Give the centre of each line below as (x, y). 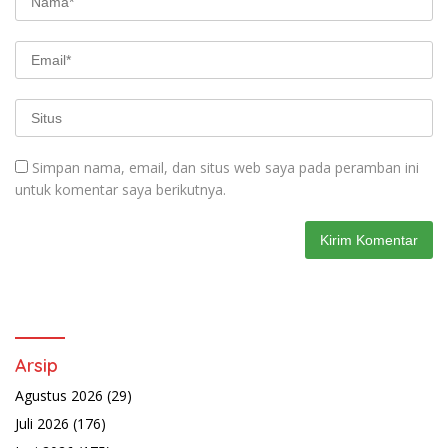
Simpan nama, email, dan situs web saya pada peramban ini (225, 167)
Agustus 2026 (59, 395)
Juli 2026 (42, 423)
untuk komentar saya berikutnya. (120, 189)
